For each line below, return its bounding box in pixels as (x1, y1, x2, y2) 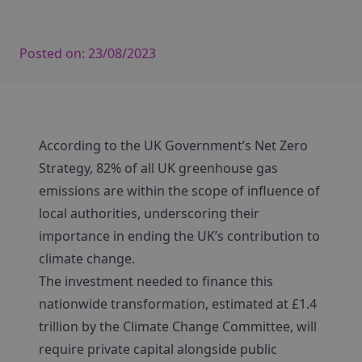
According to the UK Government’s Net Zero (39, 137, 308, 154)
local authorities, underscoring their (39, 204, 259, 222)
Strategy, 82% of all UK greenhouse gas (39, 159, 278, 177)
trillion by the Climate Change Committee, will (39, 318, 317, 335)
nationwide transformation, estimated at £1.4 (39, 295, 317, 313)
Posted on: (19, 44, 88, 62)
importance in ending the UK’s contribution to (39, 227, 320, 245)
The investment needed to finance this (39, 272, 273, 290)
